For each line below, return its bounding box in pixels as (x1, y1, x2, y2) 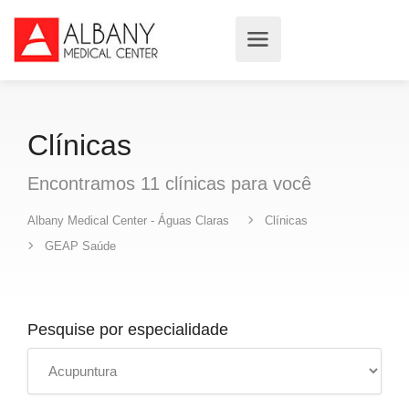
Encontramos (27, 173, 141, 194)
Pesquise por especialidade (27, 320, 228, 339)
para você (225, 173, 311, 194)
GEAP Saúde (45, 239, 116, 253)
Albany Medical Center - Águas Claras (27, 214, 229, 227)
